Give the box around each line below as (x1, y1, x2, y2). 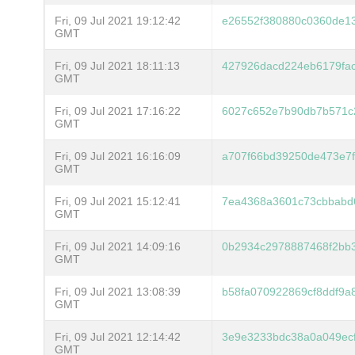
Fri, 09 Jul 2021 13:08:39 (55, 284, 181, 298)
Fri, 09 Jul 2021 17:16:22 (55, 104, 181, 117)
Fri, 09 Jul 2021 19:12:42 (55, 13, 181, 27)
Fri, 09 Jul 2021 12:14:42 (55, 330, 181, 343)
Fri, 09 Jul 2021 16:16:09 (55, 149, 181, 162)
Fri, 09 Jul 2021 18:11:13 (55, 59, 180, 72)
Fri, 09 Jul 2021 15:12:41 (55, 194, 181, 208)
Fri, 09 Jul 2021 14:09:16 (55, 239, 181, 253)
